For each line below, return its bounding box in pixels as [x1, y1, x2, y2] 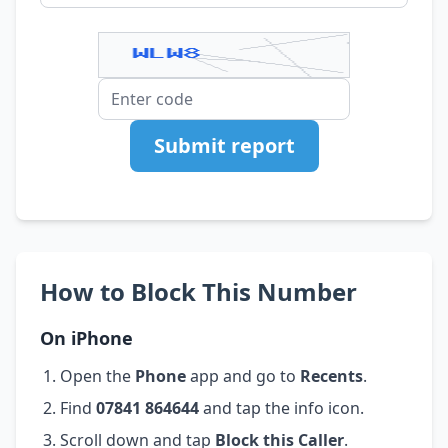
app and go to [186, 364, 300, 387]
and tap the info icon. [199, 396, 364, 419]
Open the [60, 364, 135, 387]
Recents [300, 364, 363, 387]
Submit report [153, 131, 295, 159]
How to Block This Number [40, 274, 357, 308]
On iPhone [40, 325, 133, 350]
